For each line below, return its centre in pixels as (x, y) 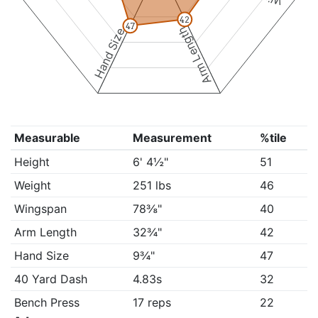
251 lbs (152, 185)
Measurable (47, 138)
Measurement (172, 138)
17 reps (152, 302)
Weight (32, 185)
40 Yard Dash (50, 279)
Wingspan (40, 209)
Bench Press (46, 302)
